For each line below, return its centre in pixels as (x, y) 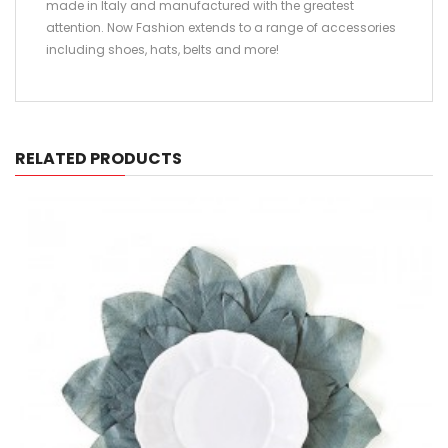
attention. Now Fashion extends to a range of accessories (221, 28)
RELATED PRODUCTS (98, 159)
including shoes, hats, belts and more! (162, 50)
